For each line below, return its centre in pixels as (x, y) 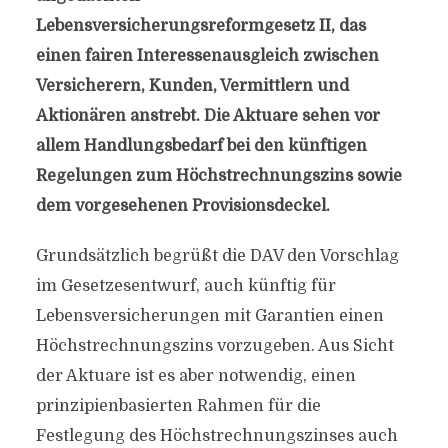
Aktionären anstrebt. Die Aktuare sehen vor (207, 116)
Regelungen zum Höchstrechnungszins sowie (218, 176)
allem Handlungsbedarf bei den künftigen (201, 146)
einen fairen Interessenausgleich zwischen (207, 56)
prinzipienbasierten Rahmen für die (178, 406)
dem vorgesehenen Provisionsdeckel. (182, 206)
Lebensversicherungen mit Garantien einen (209, 316)
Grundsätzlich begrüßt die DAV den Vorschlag (217, 256)
